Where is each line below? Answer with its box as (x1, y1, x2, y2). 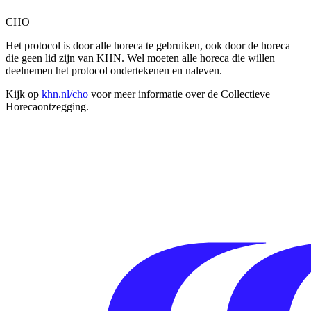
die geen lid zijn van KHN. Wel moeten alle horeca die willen (6, 51, 275, 64)
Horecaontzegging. (6, 100, 89, 112)
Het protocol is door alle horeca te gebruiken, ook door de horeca (6, 39, 290, 51)
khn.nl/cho (42, 87, 88, 100)
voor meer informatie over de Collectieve (88, 87, 270, 100)
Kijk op (6, 87, 42, 100)
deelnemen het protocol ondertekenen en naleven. (6, 64, 222, 76)
